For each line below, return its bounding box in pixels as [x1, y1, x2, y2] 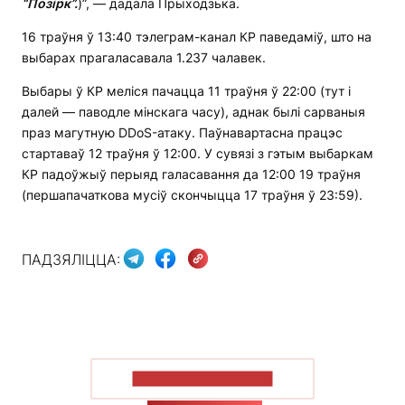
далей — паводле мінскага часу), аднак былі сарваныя [22, 104, 365, 120]
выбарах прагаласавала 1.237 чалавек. [22, 50, 266, 66]
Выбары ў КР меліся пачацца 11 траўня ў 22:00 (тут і [22, 83, 351, 99]
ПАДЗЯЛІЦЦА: [22, 250, 120, 268]
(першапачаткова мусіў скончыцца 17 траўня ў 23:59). [22, 187, 363, 203]
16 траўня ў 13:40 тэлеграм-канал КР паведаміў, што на [22, 29, 372, 45]
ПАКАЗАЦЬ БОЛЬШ [132, 371, 273, 387]
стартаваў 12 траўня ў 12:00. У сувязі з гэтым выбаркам [22, 146, 373, 162]
